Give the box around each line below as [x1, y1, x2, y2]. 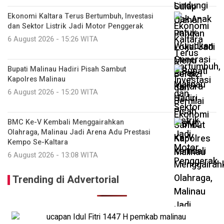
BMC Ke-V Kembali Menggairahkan [7, 116, 124, 127]
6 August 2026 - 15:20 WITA [7, 86, 98, 97]
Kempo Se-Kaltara [7, 136, 68, 147]
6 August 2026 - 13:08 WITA [7, 149, 98, 160]
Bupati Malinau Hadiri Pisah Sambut [7, 63, 126, 74]
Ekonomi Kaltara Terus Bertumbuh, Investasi [7, 10, 153, 21]
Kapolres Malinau [7, 73, 65, 84]
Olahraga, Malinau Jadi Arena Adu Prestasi [7, 126, 150, 137]
